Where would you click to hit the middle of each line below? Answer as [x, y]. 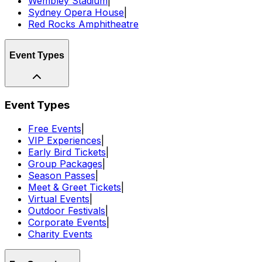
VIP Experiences [65, 140]
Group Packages [65, 163]
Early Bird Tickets [67, 152]
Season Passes [62, 175]
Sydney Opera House [76, 13]
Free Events [55, 128]
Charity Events [60, 234]
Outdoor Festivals [67, 210]
